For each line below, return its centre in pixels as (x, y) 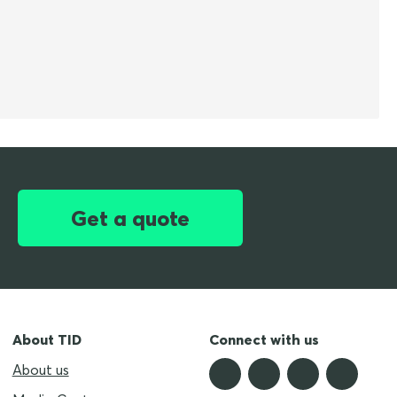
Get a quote (130, 218)
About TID (47, 340)
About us (40, 370)
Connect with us (265, 340)
